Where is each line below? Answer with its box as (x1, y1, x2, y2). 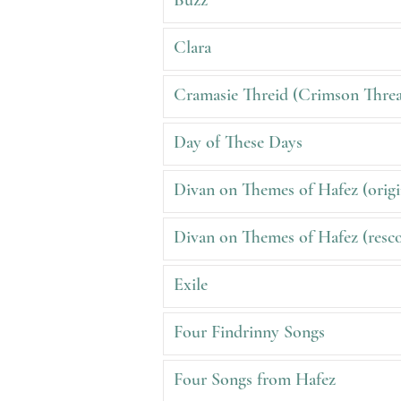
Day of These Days (174, 132, 303, 153)
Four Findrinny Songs (174, 321, 325, 343)
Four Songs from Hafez (174, 369, 336, 390)
